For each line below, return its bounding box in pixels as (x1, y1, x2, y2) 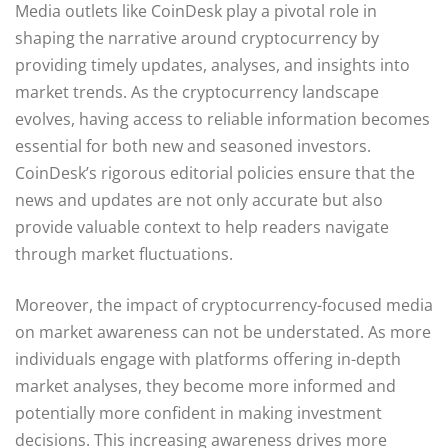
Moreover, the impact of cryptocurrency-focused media (15, 293, 433, 316)
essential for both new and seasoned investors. (15, 134, 371, 157)
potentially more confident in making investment (15, 401, 382, 424)
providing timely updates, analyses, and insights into (15, 53, 410, 76)
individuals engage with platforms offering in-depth (15, 347, 401, 370)
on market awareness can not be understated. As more (15, 320, 431, 343)
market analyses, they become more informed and (15, 374, 396, 397)
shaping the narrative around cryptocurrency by (15, 26, 379, 49)
